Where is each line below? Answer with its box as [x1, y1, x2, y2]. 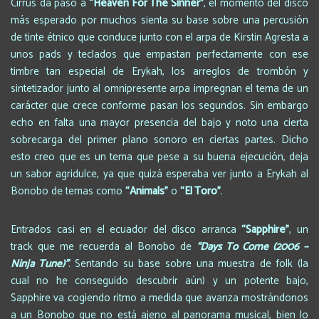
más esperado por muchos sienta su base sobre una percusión [11, 11, 308, 29]
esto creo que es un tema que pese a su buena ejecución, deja [11, 147, 308, 166]
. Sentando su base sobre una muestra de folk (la [68, 254, 309, 273]
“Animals [125, 182, 164, 200]
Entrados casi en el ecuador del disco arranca [11, 220, 242, 239]
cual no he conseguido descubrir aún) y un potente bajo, [11, 271, 308, 290]
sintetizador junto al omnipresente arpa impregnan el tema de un [11, 79, 308, 98]
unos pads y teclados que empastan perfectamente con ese [11, 45, 308, 63]
